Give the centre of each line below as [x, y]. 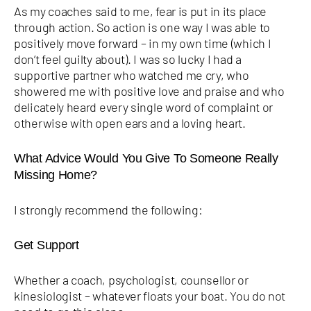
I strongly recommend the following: [108, 209]
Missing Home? [56, 175]
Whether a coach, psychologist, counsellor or [131, 279]
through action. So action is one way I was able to [142, 27]
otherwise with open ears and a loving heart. [130, 123]
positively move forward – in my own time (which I [143, 43]
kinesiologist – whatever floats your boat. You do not [150, 295]
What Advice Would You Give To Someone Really [146, 158]
